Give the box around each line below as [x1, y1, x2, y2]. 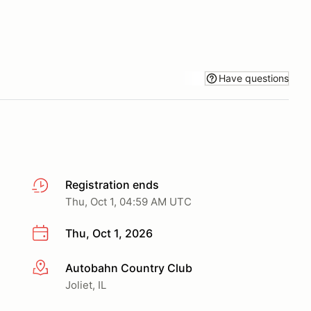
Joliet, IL [65, 278, 106, 292]
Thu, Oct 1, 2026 [65, 226, 153, 240]
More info [31, 261, 82, 276]
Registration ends [65, 178, 159, 192]
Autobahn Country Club [65, 260, 192, 275]
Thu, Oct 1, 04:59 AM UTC [65, 195, 192, 208]
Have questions [219, 72, 289, 84]
